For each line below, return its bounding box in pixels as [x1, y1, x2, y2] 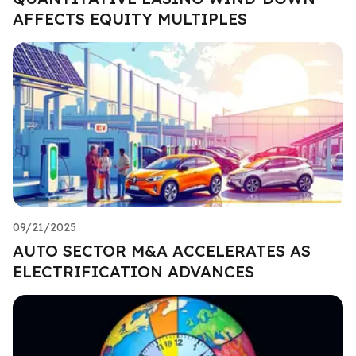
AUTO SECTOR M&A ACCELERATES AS [13, 241, 311, 261]
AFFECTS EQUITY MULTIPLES [13, 9, 247, 29]
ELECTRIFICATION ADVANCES [13, 261, 254, 281]
